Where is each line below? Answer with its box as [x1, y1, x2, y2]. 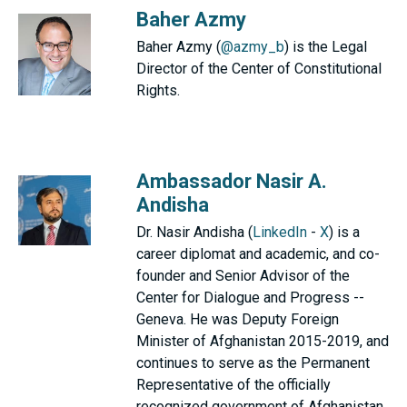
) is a [329, 223, 360, 241]
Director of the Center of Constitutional [136, 60, 382, 77]
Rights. [136, 82, 180, 99]
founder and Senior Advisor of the [136, 267, 350, 284]
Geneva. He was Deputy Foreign [136, 311, 339, 328]
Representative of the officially [136, 376, 331, 393]
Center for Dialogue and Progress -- [136, 289, 364, 306]
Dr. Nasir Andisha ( [136, 223, 253, 241]
